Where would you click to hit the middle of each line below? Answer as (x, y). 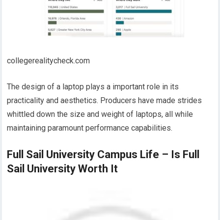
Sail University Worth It (63, 168)
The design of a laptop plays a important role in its (93, 86)
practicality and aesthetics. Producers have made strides (105, 100)
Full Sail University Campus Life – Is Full (103, 154)
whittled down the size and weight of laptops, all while (100, 114)
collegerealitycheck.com (49, 60)
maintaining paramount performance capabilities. (90, 128)
